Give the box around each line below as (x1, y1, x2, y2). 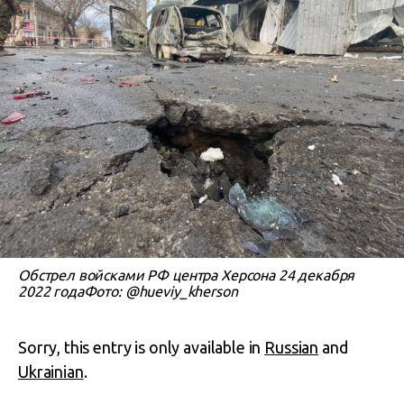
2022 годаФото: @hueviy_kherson (18, 283, 238, 299)
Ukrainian (18, 363, 84, 381)
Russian (264, 338, 319, 356)
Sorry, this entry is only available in (18, 338, 265, 356)
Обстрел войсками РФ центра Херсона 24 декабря (18, 267, 355, 283)
